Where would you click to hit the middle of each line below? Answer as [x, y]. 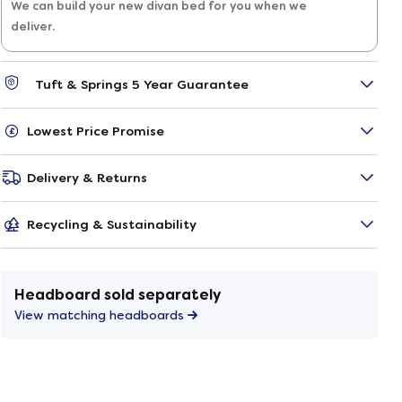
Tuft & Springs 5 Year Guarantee [142, 84]
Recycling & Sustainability [112, 224]
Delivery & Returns [87, 177]
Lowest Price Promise [96, 131]
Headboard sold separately [118, 294]
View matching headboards [101, 315]
